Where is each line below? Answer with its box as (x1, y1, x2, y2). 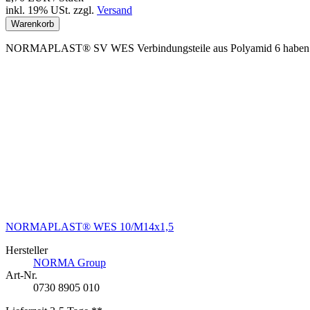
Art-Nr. (6, 269, 37, 282)
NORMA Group (33, 257, 106, 269)
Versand (97, 4, 132, 17)
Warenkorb (11, 19, 54, 30)
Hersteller (6, 244, 48, 257)
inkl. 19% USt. (6, 4, 71, 17)
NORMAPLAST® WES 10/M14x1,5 (6, 221, 174, 233)
